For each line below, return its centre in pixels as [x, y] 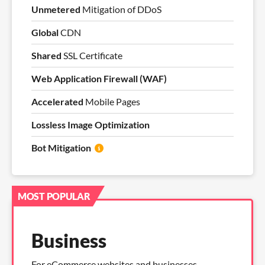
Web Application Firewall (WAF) [99, 79]
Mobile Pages [113, 102]
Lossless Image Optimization [91, 125]
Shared [46, 56]
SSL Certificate [92, 56]
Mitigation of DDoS [121, 9]
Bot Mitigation [61, 148]
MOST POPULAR [54, 196]
